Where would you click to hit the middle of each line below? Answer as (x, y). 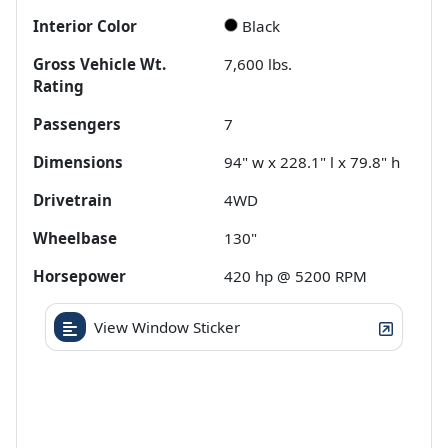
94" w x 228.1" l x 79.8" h (312, 162)
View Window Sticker (167, 327)
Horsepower (79, 276)
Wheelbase (75, 238)
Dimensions (78, 162)
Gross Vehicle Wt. (99, 64)
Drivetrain (72, 200)
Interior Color (85, 26)
